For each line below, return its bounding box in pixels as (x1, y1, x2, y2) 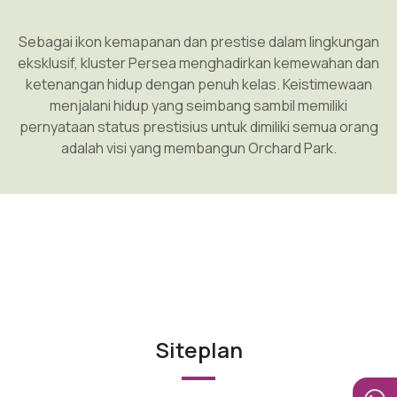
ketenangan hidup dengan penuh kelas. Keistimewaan (25, 74, 372, 94)
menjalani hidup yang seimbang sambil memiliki (50, 96, 347, 115)
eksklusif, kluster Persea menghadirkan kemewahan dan (18, 53, 379, 73)
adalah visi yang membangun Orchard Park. (60, 138, 337, 158)
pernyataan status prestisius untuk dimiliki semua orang (19, 117, 378, 136)
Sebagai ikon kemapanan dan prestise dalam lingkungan (18, 32, 379, 51)
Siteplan (154, 335, 243, 365)
